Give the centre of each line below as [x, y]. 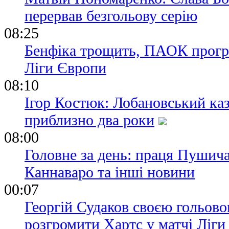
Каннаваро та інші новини [110, 172]
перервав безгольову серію [111, 16]
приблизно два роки [89, 120]
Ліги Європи [65, 68]
